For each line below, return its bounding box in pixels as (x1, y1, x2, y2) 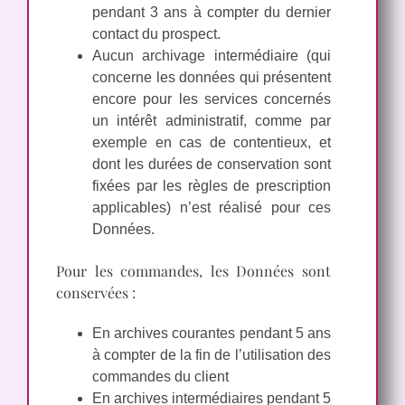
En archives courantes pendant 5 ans (92, 325, 331, 341)
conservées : (56, 282, 136, 302)
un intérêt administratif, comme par (92, 113, 331, 129)
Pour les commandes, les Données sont (56, 260, 331, 280)
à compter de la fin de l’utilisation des (92, 346, 331, 363)
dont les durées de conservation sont (92, 156, 331, 173)
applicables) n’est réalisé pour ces (92, 200, 331, 216)
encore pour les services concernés (92, 91, 331, 108)
